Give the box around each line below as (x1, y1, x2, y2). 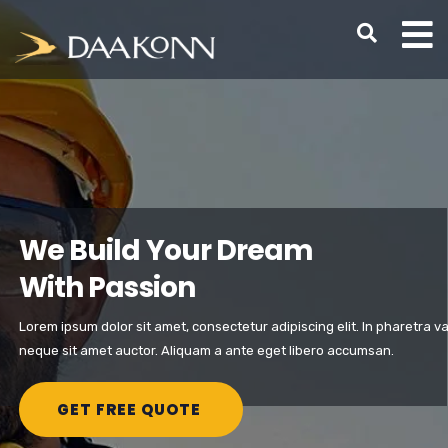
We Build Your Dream (19, 231, 314, 270)
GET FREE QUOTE (57, 399, 205, 420)
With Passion (19, 268, 195, 307)
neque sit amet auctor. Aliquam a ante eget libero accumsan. (19, 343, 394, 358)
